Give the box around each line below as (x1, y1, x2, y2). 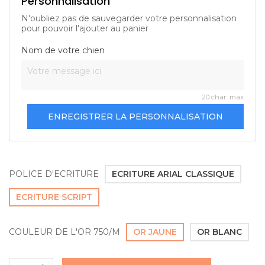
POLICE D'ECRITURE (9, 168, 99, 179)
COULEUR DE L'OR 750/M (9, 226, 120, 237)
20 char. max (202, 92, 244, 101)
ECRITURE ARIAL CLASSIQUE (112, 168, 234, 179)
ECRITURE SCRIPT (16, 191, 92, 202)
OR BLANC (197, 226, 242, 237)
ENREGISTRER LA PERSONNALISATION (48, 111, 223, 122)
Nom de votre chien (21, 44, 105, 56)
